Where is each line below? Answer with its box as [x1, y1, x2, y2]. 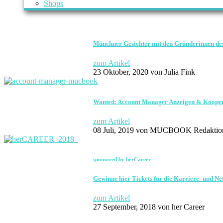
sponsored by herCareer [93, 156, 151, 163]
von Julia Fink [148, 68, 196, 77]
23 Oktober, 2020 [93, 68, 149, 77]
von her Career [156, 203, 205, 212]
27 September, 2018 [93, 203, 156, 212]
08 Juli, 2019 [93, 126, 134, 135]
